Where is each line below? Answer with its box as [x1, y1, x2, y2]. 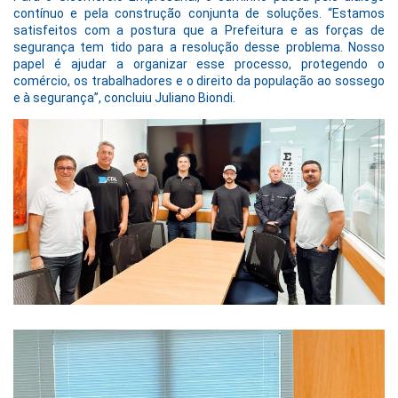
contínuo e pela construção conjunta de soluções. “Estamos [13, 6, 385, 21]
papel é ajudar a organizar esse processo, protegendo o [13, 57, 385, 72]
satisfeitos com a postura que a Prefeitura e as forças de [13, 23, 385, 38]
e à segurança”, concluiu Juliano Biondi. [13, 91, 235, 106]
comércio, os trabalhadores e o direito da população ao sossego [13, 74, 385, 89]
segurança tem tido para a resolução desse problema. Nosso [13, 40, 385, 55]
